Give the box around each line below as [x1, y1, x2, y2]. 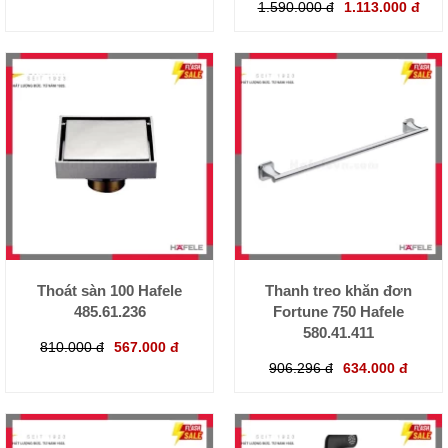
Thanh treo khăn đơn [265, 282, 412, 300]
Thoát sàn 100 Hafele [37, 282, 182, 300]
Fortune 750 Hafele [273, 303, 404, 321]
